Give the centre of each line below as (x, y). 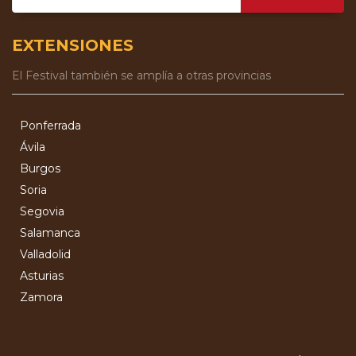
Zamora (41, 297)
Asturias (42, 275)
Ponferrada (50, 125)
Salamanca (50, 232)
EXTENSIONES (73, 45)
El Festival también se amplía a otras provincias (141, 75)
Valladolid (45, 254)
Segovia (42, 211)
